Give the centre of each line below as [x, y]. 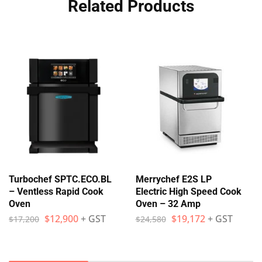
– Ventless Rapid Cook [56, 191]
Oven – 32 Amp [168, 204]
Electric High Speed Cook [188, 191]
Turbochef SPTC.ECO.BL [60, 179]
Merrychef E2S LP [173, 179]
